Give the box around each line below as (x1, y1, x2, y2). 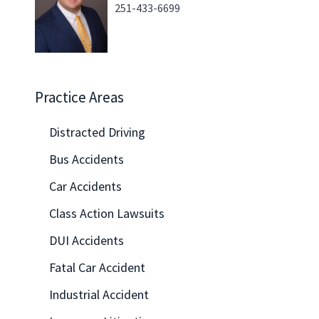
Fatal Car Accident (49, 258, 145, 276)
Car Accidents (49, 177, 122, 194)
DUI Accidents (49, 231, 124, 249)
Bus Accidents (49, 150, 124, 167)
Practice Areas (35, 87, 124, 107)
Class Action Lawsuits (49, 204, 164, 221)
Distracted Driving (49, 123, 145, 140)
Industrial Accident (49, 286, 149, 303)
